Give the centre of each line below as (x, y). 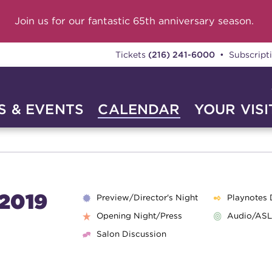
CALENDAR (139, 109)
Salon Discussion (131, 234)
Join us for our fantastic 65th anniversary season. (134, 21)
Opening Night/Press (139, 216)
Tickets (131, 54)
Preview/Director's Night (147, 197)
